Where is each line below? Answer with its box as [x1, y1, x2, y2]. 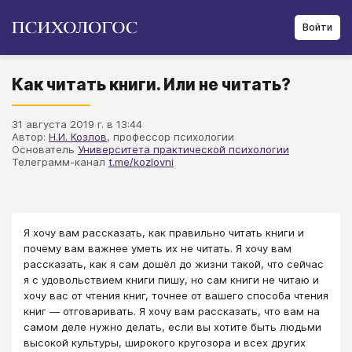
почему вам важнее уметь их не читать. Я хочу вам [24, 242, 291, 255]
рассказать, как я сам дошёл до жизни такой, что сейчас [24, 258, 324, 270]
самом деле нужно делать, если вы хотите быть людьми [24, 321, 321, 333]
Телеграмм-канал [12, 156, 108, 168]
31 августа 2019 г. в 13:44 [12, 118, 142, 130]
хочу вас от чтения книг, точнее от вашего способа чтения [24, 289, 328, 302]
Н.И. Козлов [49, 130, 107, 143]
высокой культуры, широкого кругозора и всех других [24, 336, 306, 349]
